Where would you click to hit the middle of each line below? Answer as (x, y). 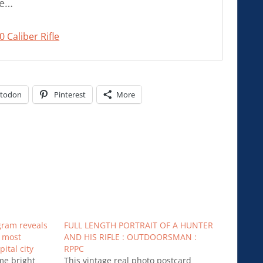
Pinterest (70, 94)
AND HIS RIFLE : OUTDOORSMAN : (130, 237)
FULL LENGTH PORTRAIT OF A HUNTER (138, 225)
